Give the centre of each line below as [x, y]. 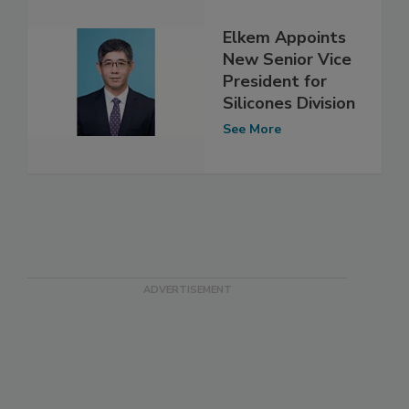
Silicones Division [289, 104]
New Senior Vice [287, 60]
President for [275, 82]
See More [252, 130]
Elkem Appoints [284, 38]
